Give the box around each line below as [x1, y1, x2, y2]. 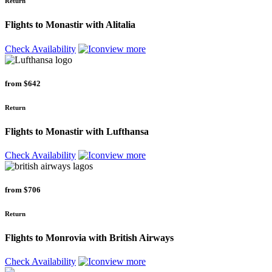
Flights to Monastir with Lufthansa [5, 126, 149, 137]
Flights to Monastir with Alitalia [5, 19, 135, 30]
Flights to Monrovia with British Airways [5, 233, 174, 243]
